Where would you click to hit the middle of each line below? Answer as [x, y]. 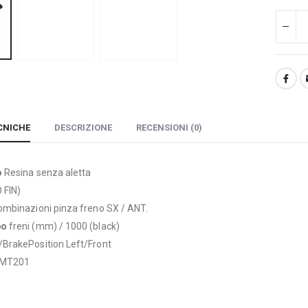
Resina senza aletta [47, 173]
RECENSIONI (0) [169, 128]
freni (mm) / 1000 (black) [63, 226]
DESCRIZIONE [83, 128]
